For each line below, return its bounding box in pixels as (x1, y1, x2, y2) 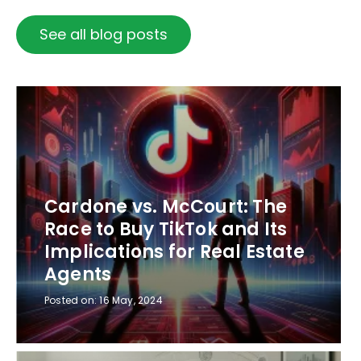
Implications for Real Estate (44, 239, 305, 265)
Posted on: (44, 293, 100, 308)
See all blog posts (39, 23, 168, 44)
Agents (44, 262, 112, 288)
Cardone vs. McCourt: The (44, 194, 288, 220)
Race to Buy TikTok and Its (44, 217, 288, 243)
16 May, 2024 (99, 293, 163, 308)
